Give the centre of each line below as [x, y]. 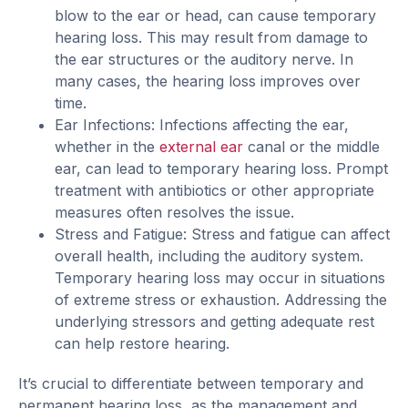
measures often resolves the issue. [174, 213]
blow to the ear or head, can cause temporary [215, 16]
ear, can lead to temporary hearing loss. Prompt [221, 169]
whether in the [107, 147]
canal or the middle [311, 147]
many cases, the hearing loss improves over [208, 82]
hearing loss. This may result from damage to [211, 38]
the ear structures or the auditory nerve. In [204, 60]
